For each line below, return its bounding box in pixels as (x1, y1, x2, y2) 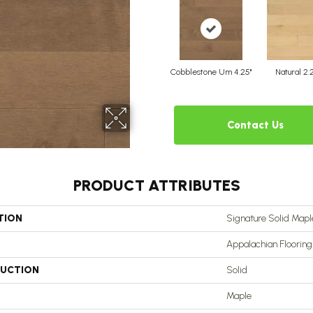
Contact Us (227, 119, 284, 131)
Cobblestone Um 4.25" (170, 67, 252, 77)
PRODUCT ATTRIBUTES (73, 176, 240, 195)
